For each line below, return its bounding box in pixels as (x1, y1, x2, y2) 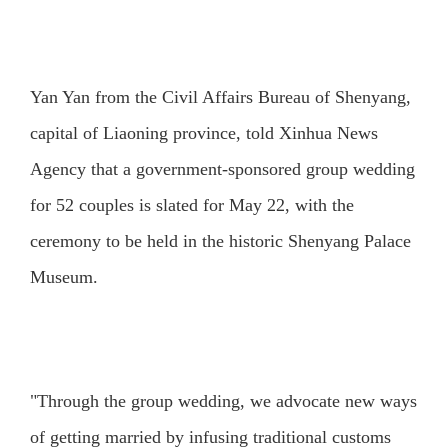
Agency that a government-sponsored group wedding (29, 159, 415, 180)
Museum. (29, 267, 98, 288)
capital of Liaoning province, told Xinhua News (29, 123, 378, 144)
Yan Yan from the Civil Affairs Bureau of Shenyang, (29, 87, 411, 108)
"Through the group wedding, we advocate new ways (29, 390, 417, 411)
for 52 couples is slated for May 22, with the (29, 195, 354, 216)
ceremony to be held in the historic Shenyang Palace (29, 231, 411, 252)
